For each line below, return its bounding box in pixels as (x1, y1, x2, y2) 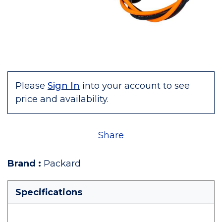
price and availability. (15, 94, 109, 105)
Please (15, 80, 45, 91)
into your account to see (82, 80, 190, 91)
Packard (44, 158, 81, 169)
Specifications (15, 187, 82, 198)
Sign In (48, 80, 80, 91)
